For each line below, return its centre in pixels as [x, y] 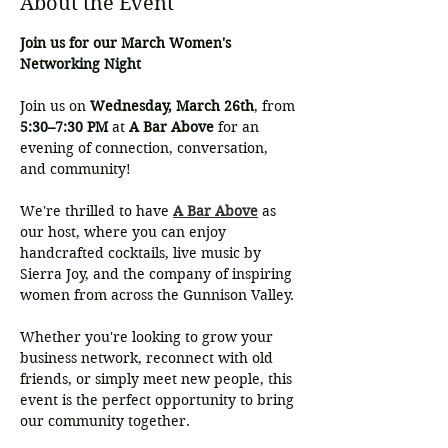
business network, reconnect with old [148, 358]
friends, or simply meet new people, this [158, 379]
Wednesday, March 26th [172, 106]
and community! [75, 169]
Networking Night [80, 64]
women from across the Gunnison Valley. [159, 295]
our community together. [105, 421]
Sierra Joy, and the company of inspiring [158, 274]
